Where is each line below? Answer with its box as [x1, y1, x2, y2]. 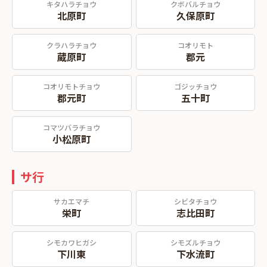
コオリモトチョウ [43, 81, 101, 91]
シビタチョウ [173, 196, 217, 206]
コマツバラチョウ [43, 122, 101, 132]
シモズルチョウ [170, 237, 221, 247]
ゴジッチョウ [173, 81, 217, 91]
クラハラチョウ [46, 40, 97, 50]
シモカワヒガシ [46, 237, 97, 247]
